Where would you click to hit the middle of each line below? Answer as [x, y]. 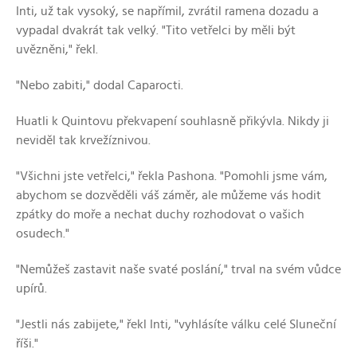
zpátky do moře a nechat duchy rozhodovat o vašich [160, 214]
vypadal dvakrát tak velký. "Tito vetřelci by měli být [156, 30]
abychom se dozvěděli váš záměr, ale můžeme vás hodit [169, 195]
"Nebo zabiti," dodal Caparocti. [100, 85]
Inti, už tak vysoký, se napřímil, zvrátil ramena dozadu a [167, 11]
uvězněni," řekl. [57, 49]
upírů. [31, 288]
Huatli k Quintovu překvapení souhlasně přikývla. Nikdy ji [173, 121]
